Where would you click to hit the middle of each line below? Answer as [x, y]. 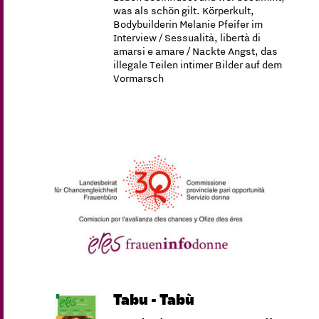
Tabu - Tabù [154, 299]
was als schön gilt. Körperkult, [184, 11]
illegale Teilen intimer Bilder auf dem [198, 65]
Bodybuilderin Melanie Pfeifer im [188, 24]
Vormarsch [139, 78]
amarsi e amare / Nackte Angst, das [196, 51]
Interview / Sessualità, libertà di [187, 38]
